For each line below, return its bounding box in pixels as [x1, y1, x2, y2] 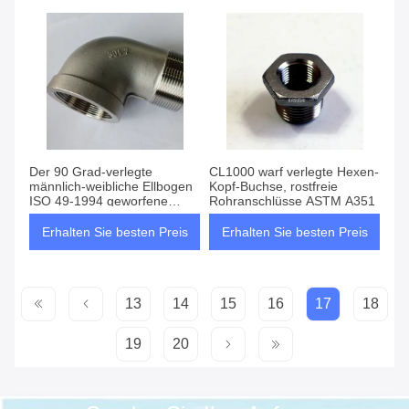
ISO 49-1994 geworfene [29, 194, 168, 209]
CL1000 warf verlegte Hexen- [209, 164, 379, 180]
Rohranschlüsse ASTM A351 [209, 194, 375, 209]
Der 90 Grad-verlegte [29, 164, 152, 180]
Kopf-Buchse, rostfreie [209, 179, 338, 194]
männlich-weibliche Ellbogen [29, 179, 193, 194]
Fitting [29, 208, 65, 224]
